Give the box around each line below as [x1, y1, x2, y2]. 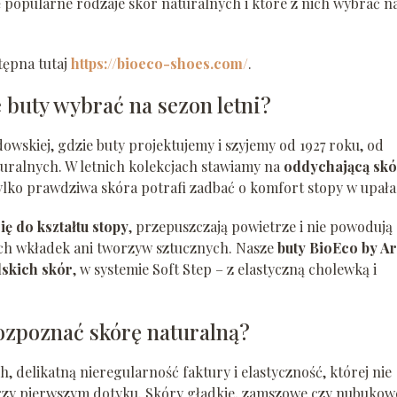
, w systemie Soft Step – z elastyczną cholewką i [73, 260, 377, 279]
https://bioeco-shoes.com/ [71, 54, 248, 74]
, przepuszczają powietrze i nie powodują [128, 217, 393, 237]
